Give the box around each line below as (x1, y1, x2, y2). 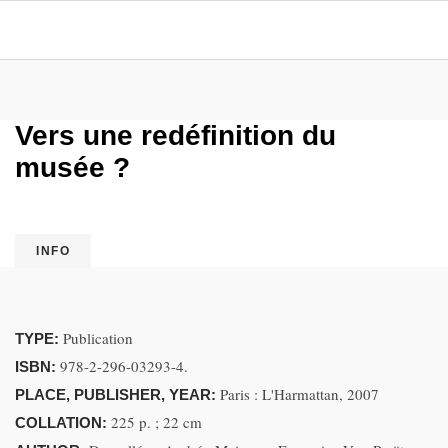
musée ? (15, 152, 130, 183)
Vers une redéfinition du (15, 120, 336, 151)
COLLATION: (15, 414, 111, 431)
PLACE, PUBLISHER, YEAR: (15, 386, 220, 403)
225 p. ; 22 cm (111, 412, 202, 432)
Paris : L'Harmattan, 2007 (220, 384, 379, 404)
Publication (63, 328, 133, 348)
